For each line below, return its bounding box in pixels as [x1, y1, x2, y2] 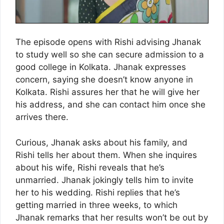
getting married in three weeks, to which [15, 199, 177, 210]
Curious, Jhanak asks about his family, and [15, 137, 187, 147]
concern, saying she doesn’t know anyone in [15, 74, 193, 85]
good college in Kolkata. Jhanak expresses [15, 62, 186, 72]
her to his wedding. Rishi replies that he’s [15, 187, 180, 197]
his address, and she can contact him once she [15, 99, 205, 110]
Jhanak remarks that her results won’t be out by [15, 212, 208, 222]
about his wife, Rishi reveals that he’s [15, 162, 164, 172]
